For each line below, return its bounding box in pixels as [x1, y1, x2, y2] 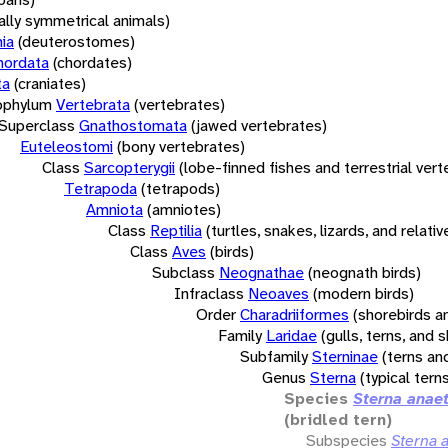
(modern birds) [313, 282, 414, 304]
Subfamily [240, 345, 308, 367]
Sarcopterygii [84, 156, 175, 178]
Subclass [152, 261, 215, 283]
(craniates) [14, 72, 86, 94]
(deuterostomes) [18, 30, 135, 52]
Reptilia [150, 219, 202, 241]
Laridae [266, 324, 317, 346]
